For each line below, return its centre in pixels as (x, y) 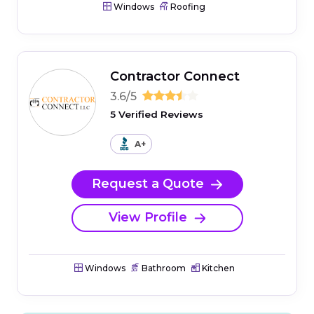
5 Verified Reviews (157, 114)
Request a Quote (148, 184)
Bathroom (162, 268)
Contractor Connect (175, 76)
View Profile (148, 218)
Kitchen (217, 268)
